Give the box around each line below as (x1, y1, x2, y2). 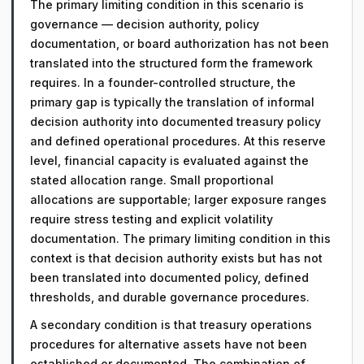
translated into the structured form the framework (30, 56, 313, 70)
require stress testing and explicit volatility (30, 212, 273, 226)
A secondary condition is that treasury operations (30, 318, 312, 331)
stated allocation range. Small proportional (30, 173, 274, 187)
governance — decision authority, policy (30, 17, 259, 31)
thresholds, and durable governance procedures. (30, 290, 310, 304)
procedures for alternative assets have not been (30, 337, 307, 351)
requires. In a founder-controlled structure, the (30, 76, 296, 89)
